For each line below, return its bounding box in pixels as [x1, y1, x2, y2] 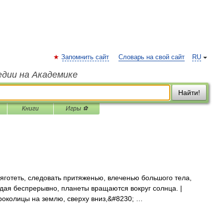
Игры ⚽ [66, 105, 88, 112]
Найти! [178, 89, 200, 97]
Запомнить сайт [61, 54, 109, 61]
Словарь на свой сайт [118, 54, 185, 61]
